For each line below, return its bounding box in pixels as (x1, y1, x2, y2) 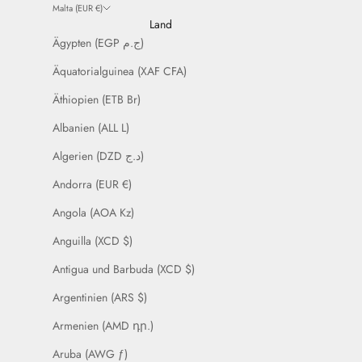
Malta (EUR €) (52, 2, 103, 15)
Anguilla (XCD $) (52, 233, 133, 250)
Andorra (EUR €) (52, 176, 132, 193)
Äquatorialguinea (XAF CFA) (52, 63, 187, 80)
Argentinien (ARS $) (52, 289, 147, 306)
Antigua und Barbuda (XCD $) (52, 261, 195, 278)
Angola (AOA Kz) (52, 204, 134, 221)
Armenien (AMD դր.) (52, 318, 154, 335)
